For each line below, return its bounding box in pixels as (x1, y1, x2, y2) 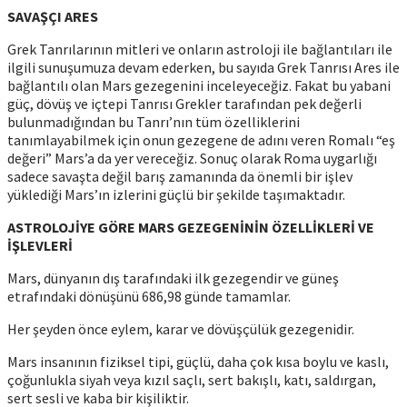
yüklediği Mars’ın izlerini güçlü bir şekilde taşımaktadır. (7, 184, 345, 203)
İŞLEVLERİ (7, 235, 73, 254)
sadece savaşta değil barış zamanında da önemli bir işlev (7, 166, 352, 185)
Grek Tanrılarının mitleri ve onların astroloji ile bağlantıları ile (7, 39, 392, 58)
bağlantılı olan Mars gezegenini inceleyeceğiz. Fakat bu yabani (7, 75, 391, 94)
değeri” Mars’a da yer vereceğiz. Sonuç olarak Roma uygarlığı (7, 148, 377, 167)
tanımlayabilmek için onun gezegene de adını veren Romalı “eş (7, 130, 395, 149)
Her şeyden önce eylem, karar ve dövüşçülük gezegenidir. (7, 319, 354, 338)
